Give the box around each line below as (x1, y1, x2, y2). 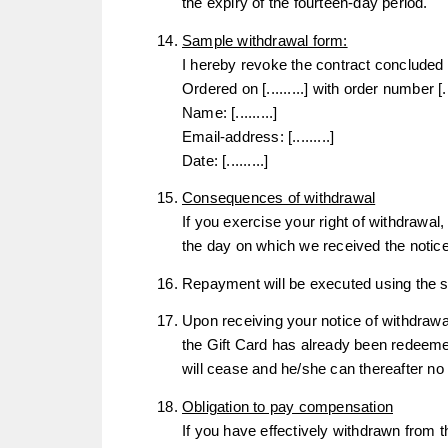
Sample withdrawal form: (182, 31, 348, 49)
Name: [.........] (182, 103, 278, 121)
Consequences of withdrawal (182, 189, 376, 207)
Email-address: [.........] (182, 127, 335, 145)
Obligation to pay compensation (182, 397, 393, 415)
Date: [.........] (182, 151, 269, 169)
